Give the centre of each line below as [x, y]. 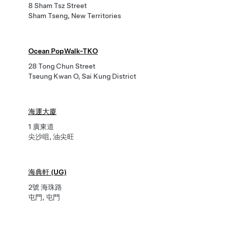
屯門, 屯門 [44, 197]
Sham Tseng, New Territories [75, 16]
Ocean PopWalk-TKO [63, 51]
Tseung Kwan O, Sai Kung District [82, 76]
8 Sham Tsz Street [58, 6]
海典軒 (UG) [47, 172]
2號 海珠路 [45, 187]
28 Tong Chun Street [62, 66]
